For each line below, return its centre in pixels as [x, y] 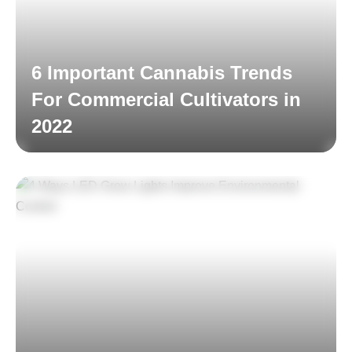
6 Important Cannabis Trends [162, 73]
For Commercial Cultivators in [166, 100]
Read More [74, 167]
